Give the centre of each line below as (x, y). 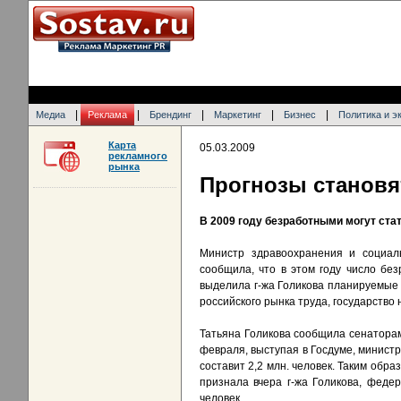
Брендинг (171, 115)
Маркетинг (238, 115)
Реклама (107, 115)
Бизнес (300, 115)
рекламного (138, 156)
